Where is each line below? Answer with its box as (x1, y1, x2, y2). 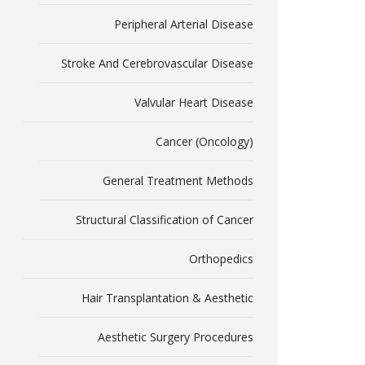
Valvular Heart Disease (134, 95, 253, 110)
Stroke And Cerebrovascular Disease (60, 55, 253, 71)
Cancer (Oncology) (155, 134, 253, 149)
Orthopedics (188, 251, 253, 266)
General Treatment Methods (102, 173, 253, 188)
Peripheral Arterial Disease (113, 16, 253, 32)
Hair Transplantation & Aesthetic (81, 290, 253, 306)
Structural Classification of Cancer (75, 212, 253, 227)
